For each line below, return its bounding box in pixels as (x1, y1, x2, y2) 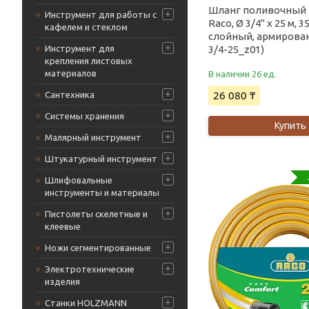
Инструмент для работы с (45, 10, 157, 19)
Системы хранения (45, 111, 124, 121)
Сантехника (45, 90, 94, 99)
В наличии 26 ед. (208, 68, 277, 79)
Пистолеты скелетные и (45, 209, 148, 219)
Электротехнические (45, 264, 134, 274)
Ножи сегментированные (45, 243, 151, 252)
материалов (45, 68, 97, 78)
